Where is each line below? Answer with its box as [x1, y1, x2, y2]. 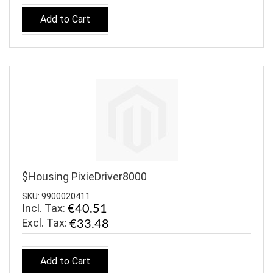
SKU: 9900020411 [22, 191, 90, 201]
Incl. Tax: [22, 202, 68, 214]
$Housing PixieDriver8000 [22, 170, 147, 183]
